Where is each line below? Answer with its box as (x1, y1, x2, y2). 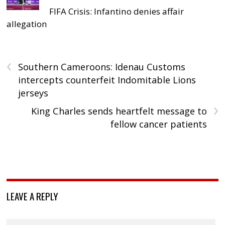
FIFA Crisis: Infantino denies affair (49, 5, 184, 17)
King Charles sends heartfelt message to (31, 104, 207, 117)
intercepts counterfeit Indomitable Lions (18, 73, 196, 86)
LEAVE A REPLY (7, 188, 59, 203)
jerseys (18, 86, 49, 99)
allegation (7, 18, 48, 30)
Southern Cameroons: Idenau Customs (18, 60, 186, 73)
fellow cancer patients (110, 118, 207, 130)
